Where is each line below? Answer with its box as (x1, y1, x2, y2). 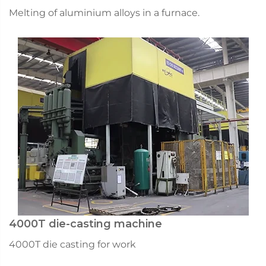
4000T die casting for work (9, 238, 136, 250)
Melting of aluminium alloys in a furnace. (9, 7, 199, 18)
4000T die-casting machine (9, 217, 162, 230)
